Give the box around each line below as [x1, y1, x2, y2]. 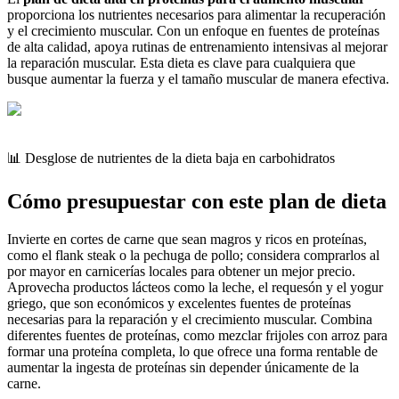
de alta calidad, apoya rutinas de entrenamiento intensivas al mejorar [7, 39, 387, 55]
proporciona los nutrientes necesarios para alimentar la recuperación [7, 7, 386, 23]
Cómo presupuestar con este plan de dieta [7, 190, 387, 214]
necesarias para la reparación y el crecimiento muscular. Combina [7, 312, 372, 328]
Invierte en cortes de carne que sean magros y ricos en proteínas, [7, 232, 367, 248]
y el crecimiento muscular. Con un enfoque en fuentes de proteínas [7, 23, 379, 39]
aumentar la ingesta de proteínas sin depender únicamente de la [7, 360, 359, 376]
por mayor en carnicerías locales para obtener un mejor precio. [7, 264, 355, 280]
